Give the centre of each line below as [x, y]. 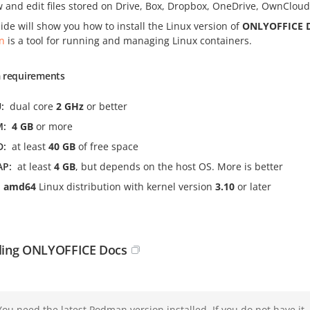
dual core [33, 106]
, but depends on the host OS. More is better [179, 166]
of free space [107, 146]
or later [253, 186]
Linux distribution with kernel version [126, 186]
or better [106, 106]
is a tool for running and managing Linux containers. [128, 40]
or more [53, 126]
